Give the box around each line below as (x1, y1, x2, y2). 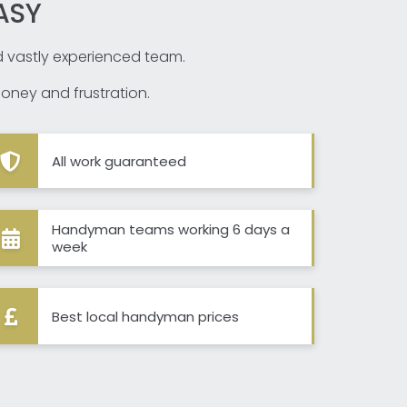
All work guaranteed (51, 151, 186, 171)
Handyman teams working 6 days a (51, 220, 290, 240)
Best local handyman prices (51, 306, 239, 326)
